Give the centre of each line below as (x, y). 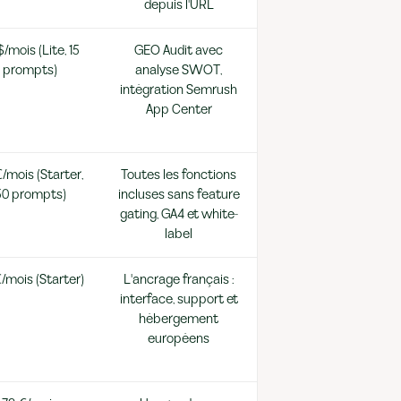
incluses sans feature (179, 195)
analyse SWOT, (179, 70)
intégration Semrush (179, 90)
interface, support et (179, 299)
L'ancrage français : (179, 280)
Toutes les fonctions (179, 175)
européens (179, 339)
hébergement (179, 319)
